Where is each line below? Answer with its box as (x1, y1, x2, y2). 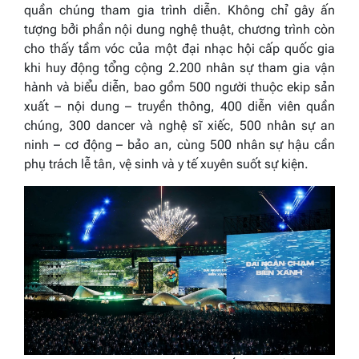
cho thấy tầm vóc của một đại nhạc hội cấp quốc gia (24, 40, 335, 56)
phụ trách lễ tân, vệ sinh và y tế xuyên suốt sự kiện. (24, 155, 309, 171)
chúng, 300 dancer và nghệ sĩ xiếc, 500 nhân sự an (24, 117, 335, 133)
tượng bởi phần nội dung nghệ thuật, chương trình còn (24, 21, 335, 37)
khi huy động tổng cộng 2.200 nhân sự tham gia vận (24, 59, 335, 75)
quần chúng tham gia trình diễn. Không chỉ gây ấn (24, 2, 335, 18)
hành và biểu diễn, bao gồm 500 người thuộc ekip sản (24, 79, 335, 95)
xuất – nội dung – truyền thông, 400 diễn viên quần (24, 98, 335, 114)
